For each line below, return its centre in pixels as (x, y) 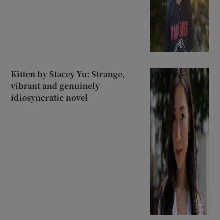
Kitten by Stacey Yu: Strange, (68, 74)
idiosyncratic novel (50, 98)
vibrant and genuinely (55, 86)
